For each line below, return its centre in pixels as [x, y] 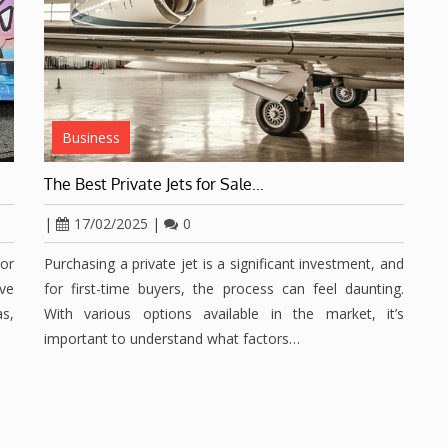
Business [91, 138]
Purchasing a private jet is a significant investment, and [224, 264]
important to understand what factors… [172, 339]
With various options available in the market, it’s [224, 314]
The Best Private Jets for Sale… [154, 184]
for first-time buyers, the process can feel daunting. [224, 289]
